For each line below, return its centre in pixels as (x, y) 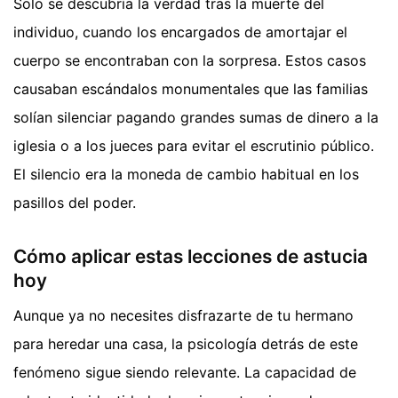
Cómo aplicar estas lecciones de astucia (191, 257)
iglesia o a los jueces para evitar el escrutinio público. (194, 145)
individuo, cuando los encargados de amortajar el (180, 32)
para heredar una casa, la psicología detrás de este (186, 344)
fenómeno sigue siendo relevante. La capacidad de (185, 373)
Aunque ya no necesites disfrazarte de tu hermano (183, 316)
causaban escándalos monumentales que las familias (191, 88)
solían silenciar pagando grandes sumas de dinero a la (196, 117)
